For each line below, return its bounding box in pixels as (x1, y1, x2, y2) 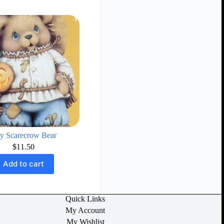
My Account (65, 205, 105, 214)
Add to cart (3, 159, 44, 169)
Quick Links (65, 194, 105, 203)
